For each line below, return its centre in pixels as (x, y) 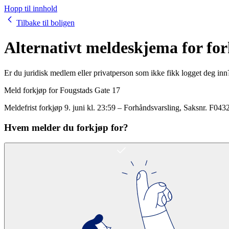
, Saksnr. (194, 107)
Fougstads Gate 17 (90, 90)
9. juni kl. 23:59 (90, 107)
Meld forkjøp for (32, 90)
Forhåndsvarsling (152, 107)
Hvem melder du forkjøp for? (66, 127)
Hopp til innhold (31, 8)
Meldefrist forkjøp (33, 107)
